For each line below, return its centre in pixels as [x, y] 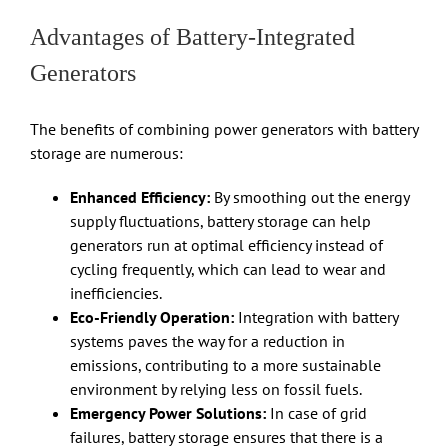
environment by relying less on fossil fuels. [216, 389]
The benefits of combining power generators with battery [224, 129]
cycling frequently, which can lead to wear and [228, 269]
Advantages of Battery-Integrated [192, 37]
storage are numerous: [106, 153]
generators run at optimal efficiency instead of [226, 245]
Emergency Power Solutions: [168, 413]
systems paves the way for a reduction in [207, 341]
